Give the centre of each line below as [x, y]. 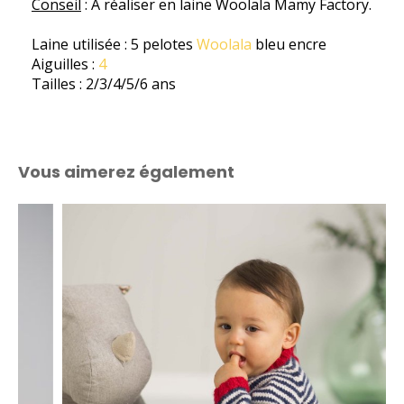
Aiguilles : [65, 64]
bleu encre [291, 45]
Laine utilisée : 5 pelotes [114, 45]
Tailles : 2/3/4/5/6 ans [104, 84]
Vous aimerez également [126, 172]
